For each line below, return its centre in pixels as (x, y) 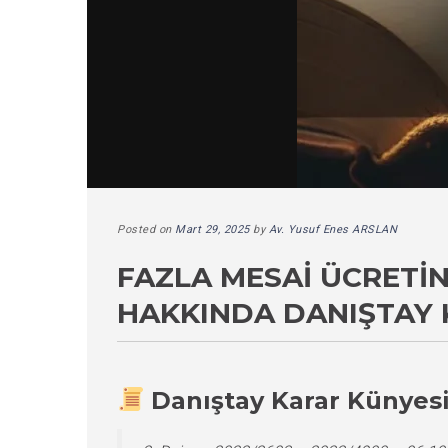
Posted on (146, 229)
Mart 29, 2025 (212, 229)
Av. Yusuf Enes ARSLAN (332, 229)
